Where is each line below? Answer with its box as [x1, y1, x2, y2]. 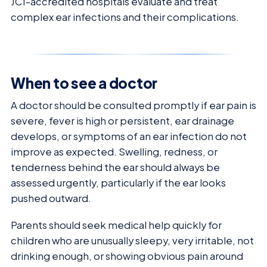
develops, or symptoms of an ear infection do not [11, 130, 247, 143]
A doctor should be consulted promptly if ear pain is [11, 99, 256, 112]
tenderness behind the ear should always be [11, 161, 220, 174]
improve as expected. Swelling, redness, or [11, 145, 218, 159]
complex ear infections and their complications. [11, 11, 239, 24]
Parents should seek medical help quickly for [11, 218, 222, 231]
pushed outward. [11, 192, 91, 205]
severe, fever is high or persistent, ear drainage [11, 114, 234, 128]
